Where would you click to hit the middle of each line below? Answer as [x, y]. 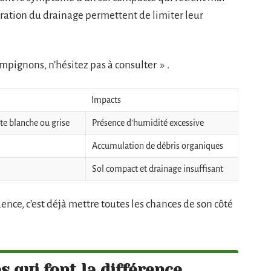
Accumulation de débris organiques [158, 145]
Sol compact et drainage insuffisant [158, 168]
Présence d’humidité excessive [148, 122]
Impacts [106, 100]
